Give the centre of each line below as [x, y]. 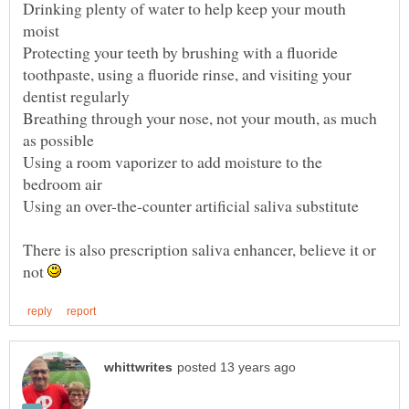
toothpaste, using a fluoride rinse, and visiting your [187, 73]
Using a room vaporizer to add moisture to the [173, 161]
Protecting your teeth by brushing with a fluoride [180, 52]
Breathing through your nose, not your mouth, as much [200, 117]
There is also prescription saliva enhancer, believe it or [199, 249]
